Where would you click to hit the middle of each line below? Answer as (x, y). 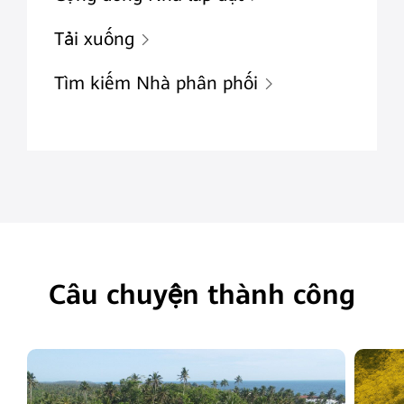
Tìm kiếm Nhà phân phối (156, 84)
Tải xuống (94, 40)
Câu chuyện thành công (202, 295)
